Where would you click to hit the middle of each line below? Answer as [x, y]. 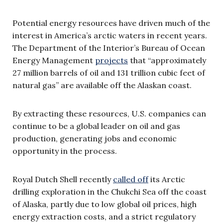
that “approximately [167, 60]
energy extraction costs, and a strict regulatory [104, 216]
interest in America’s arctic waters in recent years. [110, 35]
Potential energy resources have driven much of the [111, 23]
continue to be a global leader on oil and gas [96, 126]
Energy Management [54, 60]
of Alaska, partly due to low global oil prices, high [105, 204]
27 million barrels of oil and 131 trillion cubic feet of [109, 72]
